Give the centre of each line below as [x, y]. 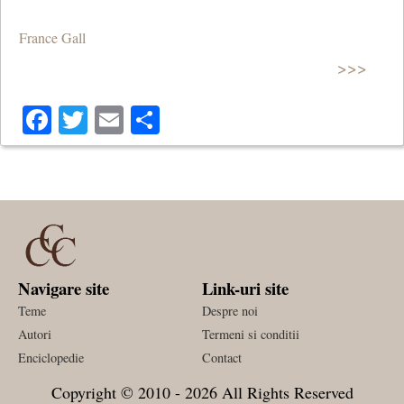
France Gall [52, 38]
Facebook [107, 120]
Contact [222, 358]
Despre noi [230, 311]
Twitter [129, 120]
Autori [35, 335]
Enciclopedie [51, 358]
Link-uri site [245, 289]
